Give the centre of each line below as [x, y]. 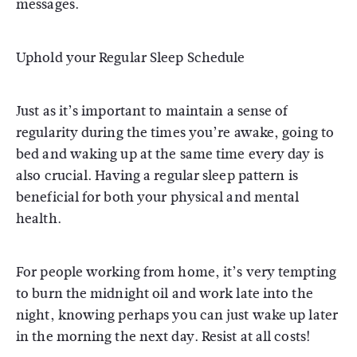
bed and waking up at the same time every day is [170, 154]
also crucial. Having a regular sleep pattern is [157, 176]
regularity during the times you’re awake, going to [175, 133]
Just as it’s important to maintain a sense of [152, 111]
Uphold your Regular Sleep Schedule [131, 58]
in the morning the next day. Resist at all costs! [165, 337]
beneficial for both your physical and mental [158, 197]
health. [39, 219]
